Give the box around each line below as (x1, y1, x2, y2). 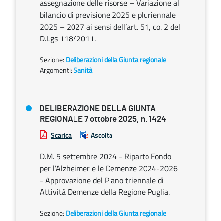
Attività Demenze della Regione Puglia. (40, 186, 170, 198)
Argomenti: (40, 65, 72, 75)
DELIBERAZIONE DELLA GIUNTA (39, 104, 156, 112)
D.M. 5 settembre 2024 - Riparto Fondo (40, 150, 171, 162)
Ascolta (91, 130, 112, 140)
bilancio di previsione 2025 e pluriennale (40, 9, 176, 21)
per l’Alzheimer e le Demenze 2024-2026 (40, 162, 178, 174)
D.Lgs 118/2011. (40, 33, 96, 44)
